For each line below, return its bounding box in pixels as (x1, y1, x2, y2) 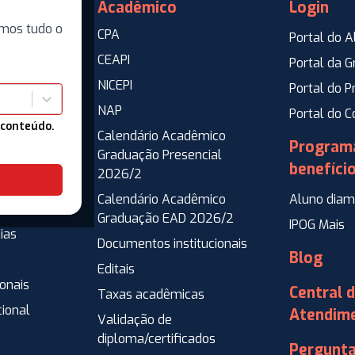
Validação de (97, 311, 172, 328)
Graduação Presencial (97, 146, 222, 163)
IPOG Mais (289, 216, 345, 233)
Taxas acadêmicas (97, 285, 204, 303)
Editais (97, 260, 135, 277)
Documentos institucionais (97, 235, 247, 252)
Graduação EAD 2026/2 (97, 209, 234, 227)
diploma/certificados (97, 330, 216, 347)
